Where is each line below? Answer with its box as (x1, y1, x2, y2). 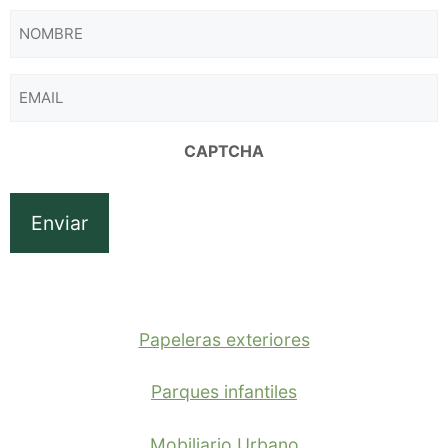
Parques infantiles (151, 381, 297, 403)
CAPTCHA (183, 140, 264, 161)
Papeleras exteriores (138, 328, 310, 350)
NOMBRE (222, 10, 295, 31)
